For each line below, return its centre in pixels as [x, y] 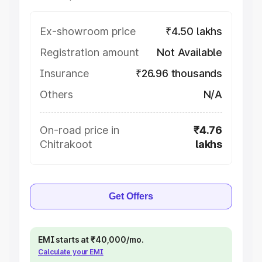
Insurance [64, 73]
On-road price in [80, 130]
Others [56, 94]
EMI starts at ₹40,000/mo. [91, 239]
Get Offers [131, 196]
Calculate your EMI [71, 252]
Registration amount [89, 52]
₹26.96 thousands [179, 73]
